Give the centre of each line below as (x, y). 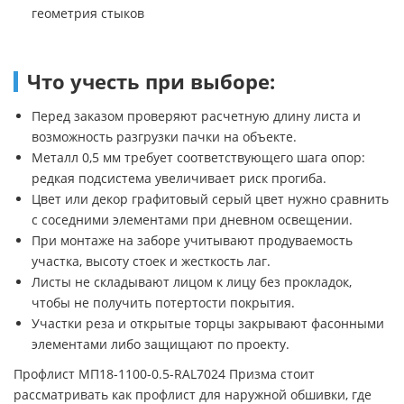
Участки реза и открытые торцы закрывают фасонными (208, 323)
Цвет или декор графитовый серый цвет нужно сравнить (210, 198)
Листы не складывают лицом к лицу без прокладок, (192, 281)
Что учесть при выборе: (151, 81)
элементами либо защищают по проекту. (161, 344)
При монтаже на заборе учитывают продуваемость (192, 240)
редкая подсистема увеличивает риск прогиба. (179, 178)
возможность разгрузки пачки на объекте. (164, 136)
